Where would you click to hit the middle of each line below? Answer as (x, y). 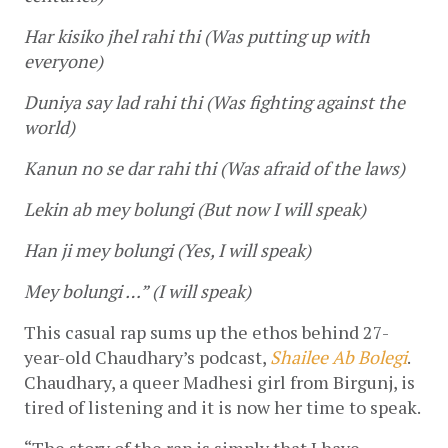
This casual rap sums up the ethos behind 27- (206, 332)
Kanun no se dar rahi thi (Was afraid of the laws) (214, 168)
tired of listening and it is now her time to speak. (224, 407)
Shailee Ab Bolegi (338, 357)
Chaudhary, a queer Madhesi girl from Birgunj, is (219, 382)
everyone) (63, 61)
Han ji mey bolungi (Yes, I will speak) (167, 250)
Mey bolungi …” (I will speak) (137, 291)
